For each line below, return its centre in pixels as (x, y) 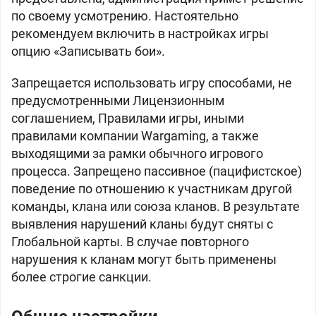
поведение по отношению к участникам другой (152, 189)
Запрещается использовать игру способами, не (152, 83)
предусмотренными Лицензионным (118, 101)
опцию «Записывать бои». (88, 51)
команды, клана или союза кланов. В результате (156, 206)
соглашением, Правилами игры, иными (128, 118)
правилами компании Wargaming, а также (135, 136)
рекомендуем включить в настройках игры (140, 34)
